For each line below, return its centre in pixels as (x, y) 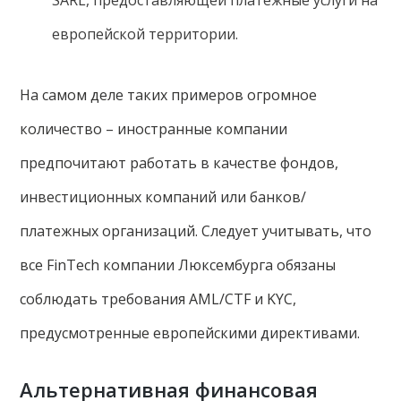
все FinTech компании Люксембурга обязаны (178, 264)
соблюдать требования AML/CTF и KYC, (158, 299)
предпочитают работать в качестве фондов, (179, 162)
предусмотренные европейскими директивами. (192, 333)
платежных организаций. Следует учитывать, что (196, 230)
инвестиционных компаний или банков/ (163, 196)
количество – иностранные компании (154, 128)
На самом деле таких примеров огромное (169, 94)
